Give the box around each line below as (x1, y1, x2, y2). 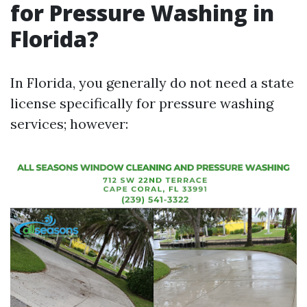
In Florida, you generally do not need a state (10, 74, 294, 91)
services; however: (10, 115, 128, 132)
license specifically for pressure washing (10, 95, 273, 112)
